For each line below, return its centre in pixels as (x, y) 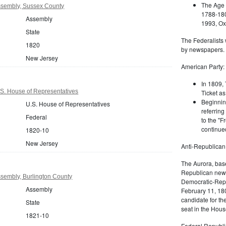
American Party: (203, 66)
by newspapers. (203, 49)
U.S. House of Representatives (68, 103)
